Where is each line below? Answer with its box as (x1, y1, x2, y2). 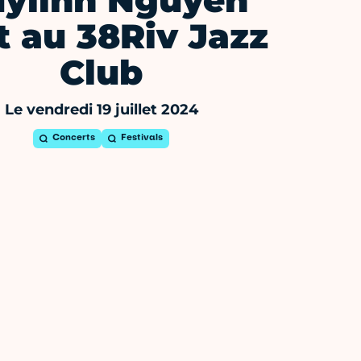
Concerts (52, 134, 96, 143)
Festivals (121, 134, 164, 143)
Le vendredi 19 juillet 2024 (4, 101, 198, 119)
